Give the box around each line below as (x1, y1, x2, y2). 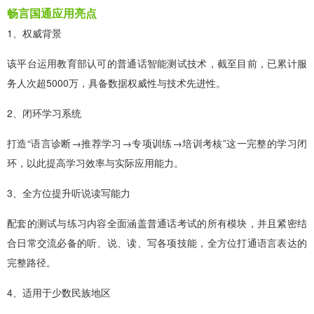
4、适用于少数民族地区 (7, 285, 111, 299)
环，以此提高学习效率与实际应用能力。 (7, 155, 184, 170)
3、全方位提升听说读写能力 (7, 185, 130, 200)
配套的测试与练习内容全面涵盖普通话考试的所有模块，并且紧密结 (7, 215, 307, 230)
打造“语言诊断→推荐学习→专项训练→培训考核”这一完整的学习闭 (7, 135, 307, 150)
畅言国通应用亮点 (7, 4, 97, 21)
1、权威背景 (7, 25, 62, 40)
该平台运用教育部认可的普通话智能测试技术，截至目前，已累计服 (7, 55, 307, 70)
